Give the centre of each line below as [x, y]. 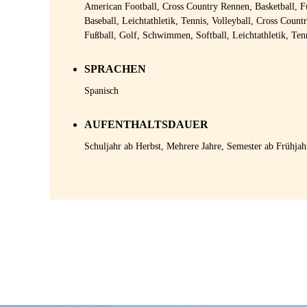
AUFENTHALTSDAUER [146, 124]
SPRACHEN [115, 69]
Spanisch [101, 91]
